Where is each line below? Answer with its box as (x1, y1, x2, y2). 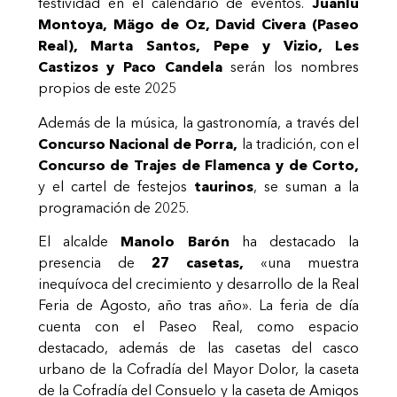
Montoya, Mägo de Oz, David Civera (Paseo (37, 15, 360, 34)
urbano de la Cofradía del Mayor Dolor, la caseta (37, 360, 360, 378)
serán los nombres (222, 58, 360, 76)
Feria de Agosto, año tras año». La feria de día (37, 296, 360, 315)
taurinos (194, 176, 254, 195)
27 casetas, (151, 253, 245, 272)
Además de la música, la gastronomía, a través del (37, 113, 360, 131)
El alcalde (37, 232, 121, 251)
